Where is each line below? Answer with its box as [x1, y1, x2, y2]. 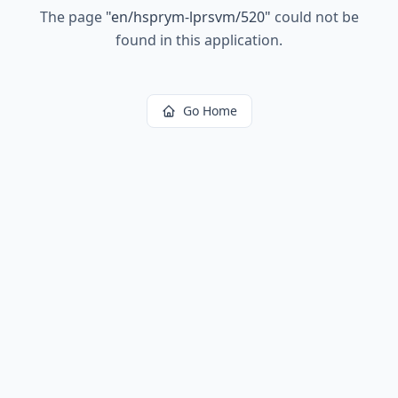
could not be [270, 7, 359, 27]
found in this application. [115, 30, 283, 50]
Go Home [182, 102, 237, 119]
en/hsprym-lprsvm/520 [110, 7, 265, 27]
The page [39, 7, 106, 27]
